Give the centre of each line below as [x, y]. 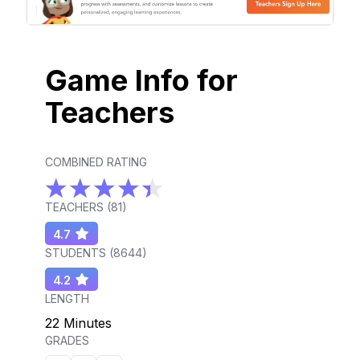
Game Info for [141, 80]
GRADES [67, 340]
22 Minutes [78, 323]
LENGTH [67, 298]
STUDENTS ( [79, 252]
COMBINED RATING [96, 162]
